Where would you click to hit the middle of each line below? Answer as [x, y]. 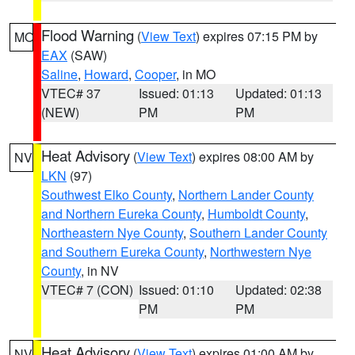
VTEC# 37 [71, 93]
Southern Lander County [258, 233]
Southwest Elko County [107, 195]
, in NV [100, 271]
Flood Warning [88, 35]
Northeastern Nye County [112, 233]
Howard [106, 74]
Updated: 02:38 [279, 290]
